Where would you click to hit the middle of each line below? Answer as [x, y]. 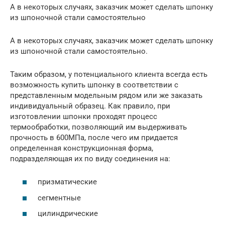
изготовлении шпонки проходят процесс [84, 116]
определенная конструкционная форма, [82, 148]
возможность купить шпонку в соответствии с [94, 85]
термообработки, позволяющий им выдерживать [98, 127]
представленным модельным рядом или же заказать [106, 95]
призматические [67, 182]
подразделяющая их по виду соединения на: [90, 158]
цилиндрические [68, 214]
